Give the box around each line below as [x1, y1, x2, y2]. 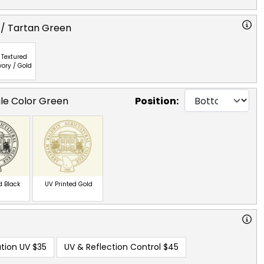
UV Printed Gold [44, 179, 93, 189]
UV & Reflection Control [64, 240, 161, 253]
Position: [135, 94, 179, 108]
